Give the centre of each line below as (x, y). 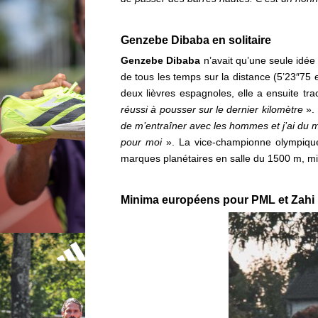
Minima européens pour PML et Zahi (218, 200)
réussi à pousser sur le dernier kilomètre (212, 110)
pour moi (141, 142)
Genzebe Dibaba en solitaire (196, 40)
